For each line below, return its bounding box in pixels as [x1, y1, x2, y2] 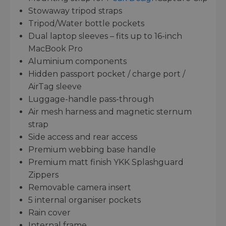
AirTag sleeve [28, 81, 82, 91]
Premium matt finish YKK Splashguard [28, 157, 184, 167]
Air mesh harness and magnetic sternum [28, 106, 192, 117]
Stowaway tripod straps [28, 6, 122, 16]
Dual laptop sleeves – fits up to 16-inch [28, 31, 182, 41]
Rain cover [28, 207, 71, 217]
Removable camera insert [28, 182, 131, 192]
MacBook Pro [28, 43, 83, 53]
